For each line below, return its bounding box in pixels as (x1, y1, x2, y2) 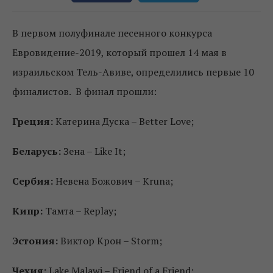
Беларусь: (12, 144, 61, 158)
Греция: (12, 114, 53, 128)
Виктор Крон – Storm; (58, 233, 162, 247)
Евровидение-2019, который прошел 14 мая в (12, 45, 227, 59)
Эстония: (12, 233, 58, 247)
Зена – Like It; (61, 144, 126, 158)
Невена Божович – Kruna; (55, 174, 173, 188)
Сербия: (12, 174, 53, 188)
